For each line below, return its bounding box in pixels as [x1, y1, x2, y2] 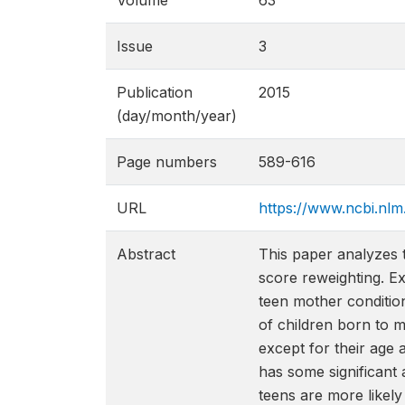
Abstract [117, 245, 175, 263]
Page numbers [117, 153, 217, 171]
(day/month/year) [117, 107, 237, 125]
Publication [117, 83, 193, 101]
